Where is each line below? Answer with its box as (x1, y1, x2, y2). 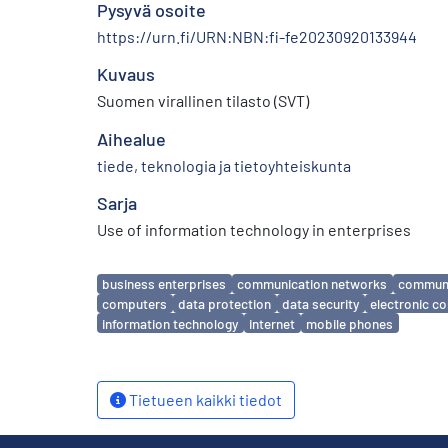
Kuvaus (97, 62, 155, 85)
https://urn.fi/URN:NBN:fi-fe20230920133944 (97, 26, 417, 46)
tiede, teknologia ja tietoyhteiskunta (97, 155, 351, 175)
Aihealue (97, 127, 166, 150)
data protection (178, 295, 272, 312)
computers (102, 295, 168, 312)
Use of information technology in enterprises (97, 219, 411, 239)
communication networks (237, 275, 388, 293)
